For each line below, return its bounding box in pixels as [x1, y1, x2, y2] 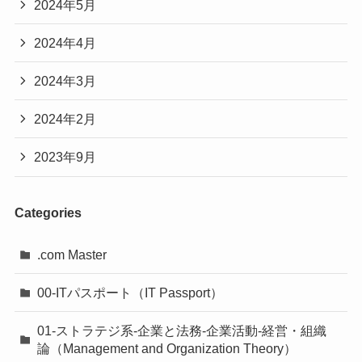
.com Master [37, 247, 107, 263]
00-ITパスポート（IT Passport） [37, 285, 224, 301]
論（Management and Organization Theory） [37, 341, 297, 356]
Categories [14, 204, 82, 220]
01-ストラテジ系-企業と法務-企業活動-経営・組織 [37, 323, 327, 339]
